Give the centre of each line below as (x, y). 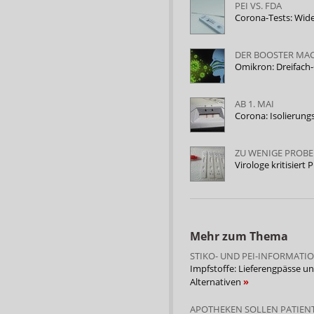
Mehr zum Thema (239, 236)
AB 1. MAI (254, 103)
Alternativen (217, 281)
